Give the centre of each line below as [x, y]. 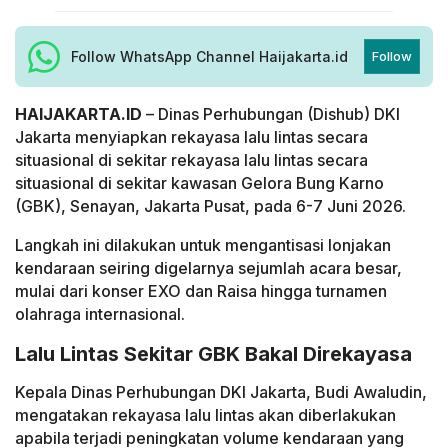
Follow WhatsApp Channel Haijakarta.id [209, 56]
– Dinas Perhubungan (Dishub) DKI [271, 114]
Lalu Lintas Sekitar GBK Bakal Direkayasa [213, 353]
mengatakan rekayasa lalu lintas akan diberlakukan [205, 415]
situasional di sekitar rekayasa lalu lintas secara [191, 160]
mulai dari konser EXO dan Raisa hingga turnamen [201, 291]
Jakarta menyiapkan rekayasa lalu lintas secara [191, 137]
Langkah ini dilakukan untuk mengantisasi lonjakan [203, 245]
